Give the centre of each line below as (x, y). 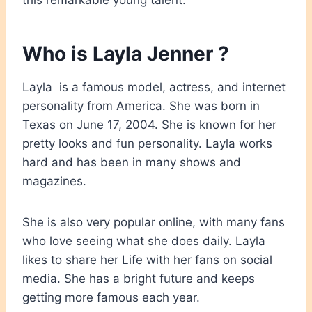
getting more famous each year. (111, 298)
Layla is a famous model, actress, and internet (154, 87)
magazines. (54, 181)
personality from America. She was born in (141, 106)
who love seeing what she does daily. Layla (144, 241)
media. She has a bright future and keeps (139, 279)
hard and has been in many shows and (132, 163)
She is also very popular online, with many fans (154, 223)
